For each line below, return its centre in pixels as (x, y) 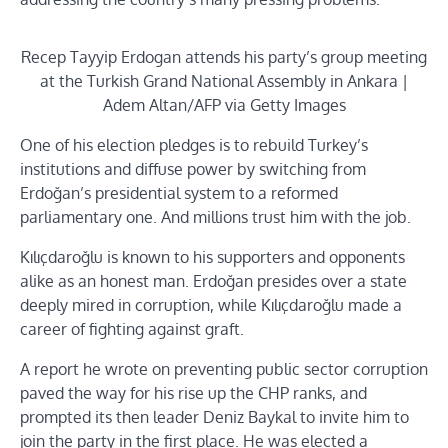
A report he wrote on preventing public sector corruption (224, 368)
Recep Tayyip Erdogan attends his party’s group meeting (224, 56)
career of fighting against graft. (132, 328)
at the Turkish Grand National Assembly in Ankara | (224, 80)
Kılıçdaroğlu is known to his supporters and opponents (212, 256)
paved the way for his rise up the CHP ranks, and (193, 392)
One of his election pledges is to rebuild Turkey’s (194, 144)
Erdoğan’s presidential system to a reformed (179, 192)
